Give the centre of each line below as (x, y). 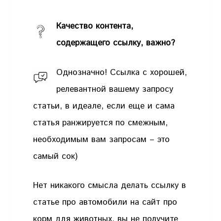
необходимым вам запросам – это (102, 139)
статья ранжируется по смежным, (101, 123)
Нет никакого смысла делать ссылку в (110, 186)
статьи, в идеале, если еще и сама (104, 106)
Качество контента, (95, 26)
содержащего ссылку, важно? (116, 43)
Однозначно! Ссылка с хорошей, (122, 72)
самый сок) (55, 156)
